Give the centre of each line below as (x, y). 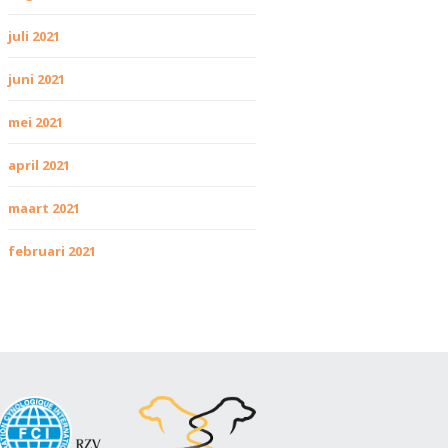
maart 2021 (44, 208)
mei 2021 (35, 122)
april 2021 (39, 165)
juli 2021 (34, 36)
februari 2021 (52, 251)
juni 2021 (36, 79)
